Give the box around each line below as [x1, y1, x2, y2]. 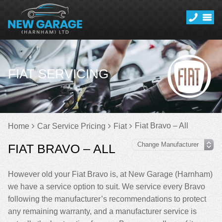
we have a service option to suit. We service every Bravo [8, 182, 205, 191]
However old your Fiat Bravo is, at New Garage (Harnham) [8, 170, 213, 178]
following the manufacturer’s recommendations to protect [8, 195, 206, 203]
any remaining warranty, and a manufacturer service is [8, 207, 197, 216]
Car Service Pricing [37, 122, 106, 130]
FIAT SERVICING [8, 66, 109, 81]
